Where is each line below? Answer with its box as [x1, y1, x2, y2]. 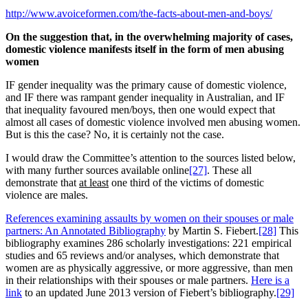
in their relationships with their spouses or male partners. [5, 274, 251, 287]
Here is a [251, 274, 289, 287]
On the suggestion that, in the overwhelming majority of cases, [5, 31, 293, 43]
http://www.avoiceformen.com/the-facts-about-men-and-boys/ [5, 8, 272, 20]
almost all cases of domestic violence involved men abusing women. [5, 116, 300, 129]
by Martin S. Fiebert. [166, 225, 258, 237]
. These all [207, 164, 252, 177]
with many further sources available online [5, 164, 189, 177]
